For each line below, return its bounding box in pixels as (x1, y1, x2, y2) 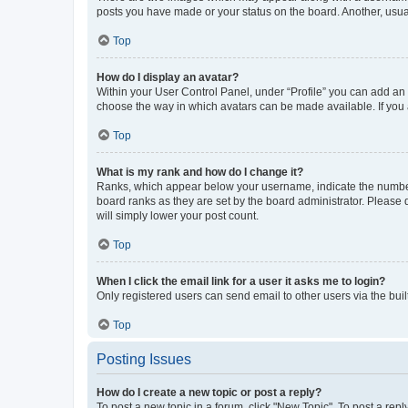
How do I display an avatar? (97, 70, 239, 84)
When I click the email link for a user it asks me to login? (97, 274, 385, 288)
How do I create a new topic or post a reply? (97, 385, 321, 399)
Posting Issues (97, 351, 191, 367)
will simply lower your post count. (97, 209, 259, 222)
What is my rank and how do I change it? (97, 165, 303, 178)
